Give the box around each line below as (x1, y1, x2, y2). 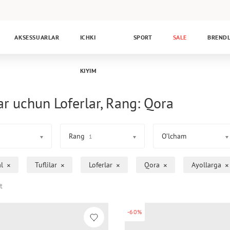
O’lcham (161, 131, 186, 141)
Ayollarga (191, 160, 221, 169)
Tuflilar (35, 160, 57, 169)
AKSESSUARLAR (14, 33, 60, 41)
